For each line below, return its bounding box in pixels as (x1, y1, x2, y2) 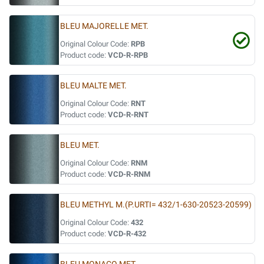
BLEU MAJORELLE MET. (60, 21, 148, 31)
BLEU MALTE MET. (60, 81, 127, 91)
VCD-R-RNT (108, 110, 148, 119)
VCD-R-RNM (108, 170, 150, 179)
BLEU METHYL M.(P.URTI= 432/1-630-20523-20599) (60, 200, 252, 210)
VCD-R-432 (108, 229, 146, 238)
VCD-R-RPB (108, 51, 148, 60)
